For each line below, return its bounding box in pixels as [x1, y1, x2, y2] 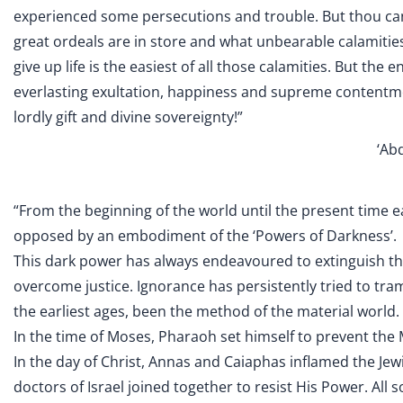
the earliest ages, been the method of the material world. [13, 301, 399, 321]
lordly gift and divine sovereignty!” [13, 107, 243, 127]
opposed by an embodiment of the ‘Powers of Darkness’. [13, 226, 397, 246]
